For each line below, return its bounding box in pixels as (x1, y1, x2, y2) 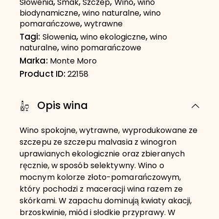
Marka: (20, 55, 50, 69)
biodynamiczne (20, 7, 78, 21)
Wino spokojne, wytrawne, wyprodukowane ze (20, 125, 198, 138)
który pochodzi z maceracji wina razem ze (20, 183, 183, 197)
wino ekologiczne (80, 31, 146, 44)
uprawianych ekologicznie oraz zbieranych (20, 148, 185, 161)
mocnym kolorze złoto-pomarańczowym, (20, 172, 181, 185)
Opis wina (37, 98, 88, 115)
